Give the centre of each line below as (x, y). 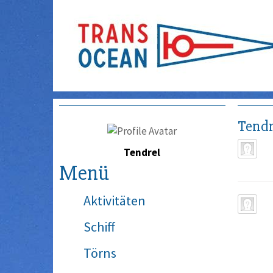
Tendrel (142, 153)
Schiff (99, 227)
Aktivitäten (115, 201)
